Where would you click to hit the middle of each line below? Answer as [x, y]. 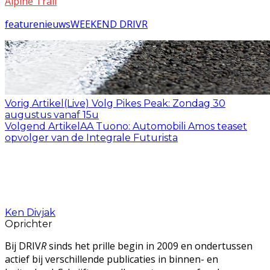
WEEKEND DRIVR [109, 24]
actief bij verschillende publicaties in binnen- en [111, 259]
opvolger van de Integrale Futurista [91, 137]
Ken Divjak [30, 212]
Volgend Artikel [42, 126]
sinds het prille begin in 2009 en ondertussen [149, 246]
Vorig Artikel [34, 103]
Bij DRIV [23, 246]
